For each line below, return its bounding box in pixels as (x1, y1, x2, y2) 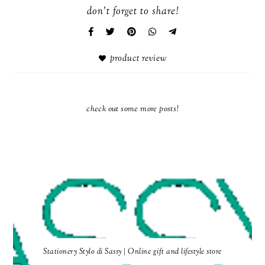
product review (109, 53, 167, 66)
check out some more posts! (86, 104, 179, 116)
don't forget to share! (86, 5, 179, 20)
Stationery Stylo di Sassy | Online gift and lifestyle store (43, 246, 222, 257)
